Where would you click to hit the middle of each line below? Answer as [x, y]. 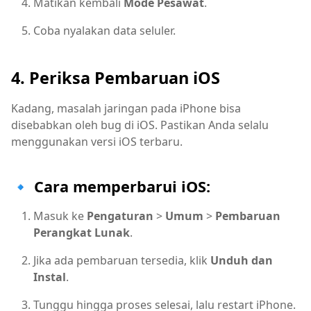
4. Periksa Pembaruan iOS [116, 77]
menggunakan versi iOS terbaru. [97, 141]
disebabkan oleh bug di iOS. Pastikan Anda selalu [140, 125]
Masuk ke [60, 216]
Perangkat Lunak [82, 232]
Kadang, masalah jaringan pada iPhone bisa [126, 108]
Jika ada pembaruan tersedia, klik [122, 260]
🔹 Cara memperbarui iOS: [111, 186]
